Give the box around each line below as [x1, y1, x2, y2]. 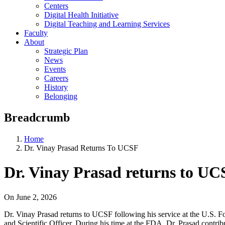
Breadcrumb [4, 110, 70, 124]
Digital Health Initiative [44, 10, 119, 19]
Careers [44, 73, 68, 82]
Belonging [44, 91, 77, 100]
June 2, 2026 [16, 192, 57, 201]
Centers [44, 1, 68, 10]
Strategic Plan [44, 46, 88, 55]
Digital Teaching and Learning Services [44, 19, 170, 28]
